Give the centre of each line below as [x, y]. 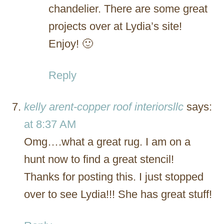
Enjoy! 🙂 [71, 43]
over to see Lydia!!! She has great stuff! [118, 194]
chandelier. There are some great [128, 8]
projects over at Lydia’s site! [115, 26]
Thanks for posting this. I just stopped [114, 176]
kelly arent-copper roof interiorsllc [104, 106]
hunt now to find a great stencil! [99, 159]
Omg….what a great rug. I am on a [107, 141]
